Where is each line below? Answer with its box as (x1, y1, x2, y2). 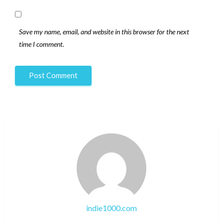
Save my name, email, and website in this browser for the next (19, 27, 189, 36)
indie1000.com (86, 203, 137, 213)
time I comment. (19, 40, 64, 49)
